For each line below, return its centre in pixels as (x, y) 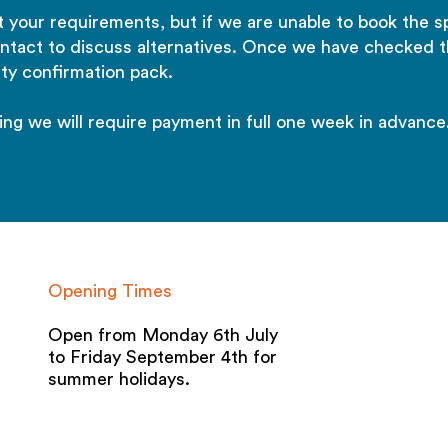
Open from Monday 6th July (163, 335)
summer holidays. (119, 379)
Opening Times (110, 291)
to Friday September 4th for (162, 357)
